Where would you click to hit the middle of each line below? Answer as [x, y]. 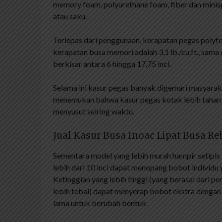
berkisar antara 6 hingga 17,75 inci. [112, 63]
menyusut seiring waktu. [94, 111]
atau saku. [70, 16]
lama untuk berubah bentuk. [100, 203]
